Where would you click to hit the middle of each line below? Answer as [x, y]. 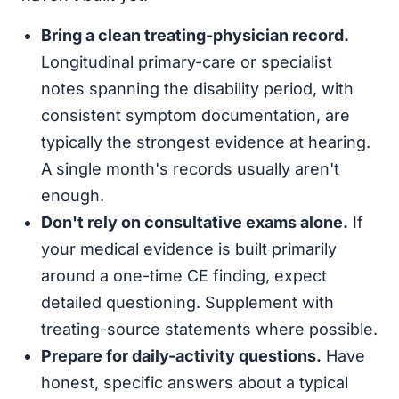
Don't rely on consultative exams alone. [195, 222]
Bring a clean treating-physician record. [195, 35]
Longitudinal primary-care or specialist [187, 62]
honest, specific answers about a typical [195, 383]
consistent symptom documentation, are [195, 115]
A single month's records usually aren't [190, 169]
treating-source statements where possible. [209, 329]
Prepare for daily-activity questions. [181, 356]
